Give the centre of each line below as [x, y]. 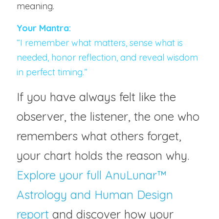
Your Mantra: [44, 28]
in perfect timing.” [52, 72]
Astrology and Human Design [95, 194]
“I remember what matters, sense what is [100, 43]
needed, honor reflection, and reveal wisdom [107, 57]
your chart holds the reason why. [105, 155]
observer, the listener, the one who [108, 116]
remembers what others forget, [99, 136]
